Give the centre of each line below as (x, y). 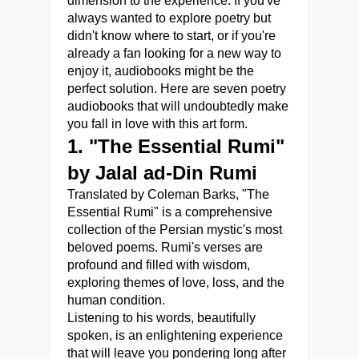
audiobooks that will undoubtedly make (178, 106)
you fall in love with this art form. (157, 123)
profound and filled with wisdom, (159, 264)
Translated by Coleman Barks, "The (168, 194)
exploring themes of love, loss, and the (176, 282)
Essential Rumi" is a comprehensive (170, 212)
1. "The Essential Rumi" (176, 146)
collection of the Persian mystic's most (175, 229)
